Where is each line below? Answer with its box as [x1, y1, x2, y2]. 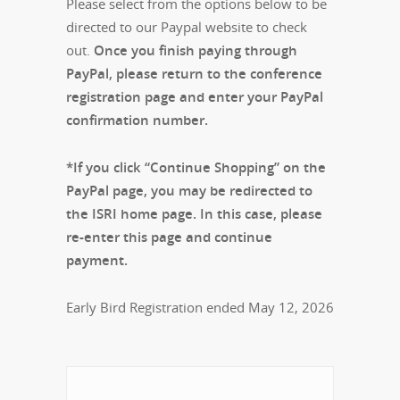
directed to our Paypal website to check [66, 18, 307, 36]
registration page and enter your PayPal [66, 87, 323, 105]
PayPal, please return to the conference [66, 64, 322, 82]
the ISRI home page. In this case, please [66, 204, 322, 222]
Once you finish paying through [90, 41, 297, 59]
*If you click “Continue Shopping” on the [66, 158, 326, 176]
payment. [66, 251, 128, 269]
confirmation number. [66, 111, 208, 129]
